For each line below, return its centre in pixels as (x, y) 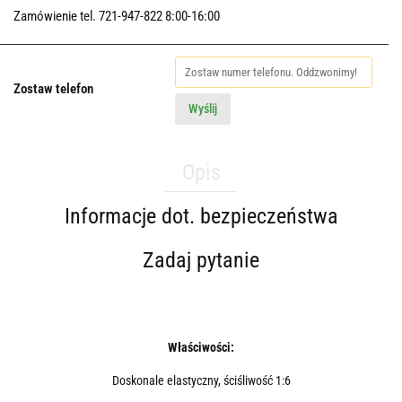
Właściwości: (201, 348)
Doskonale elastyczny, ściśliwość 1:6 (201, 381)
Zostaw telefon (53, 89)
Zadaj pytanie (201, 261)
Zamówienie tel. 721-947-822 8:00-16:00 (117, 17)
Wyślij (203, 109)
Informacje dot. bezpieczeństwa (201, 217)
